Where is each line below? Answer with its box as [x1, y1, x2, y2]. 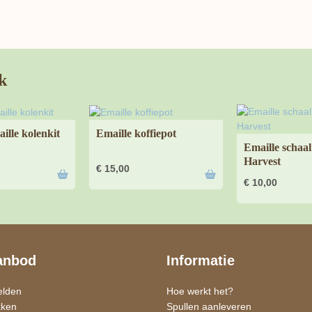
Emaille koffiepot [96, 127, 176, 139]
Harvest [244, 155, 281, 167]
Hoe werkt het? [166, 285, 233, 297]
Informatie [166, 252, 235, 268]
